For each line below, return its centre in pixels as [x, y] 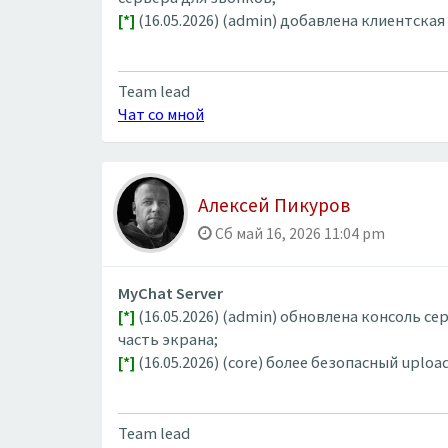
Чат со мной [161, 114]
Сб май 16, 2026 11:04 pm [298, 233]
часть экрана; [168, 339]
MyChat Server [170, 293]
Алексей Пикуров [274, 205]
